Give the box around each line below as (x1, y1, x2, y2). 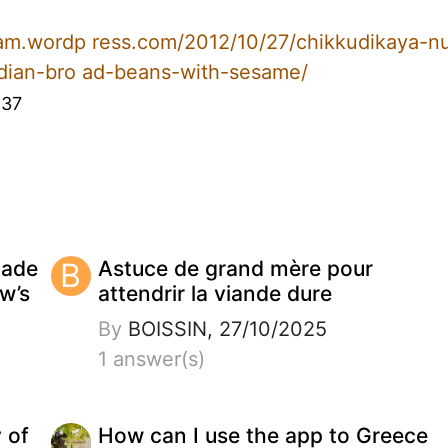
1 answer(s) (97, 346, 205, 371)
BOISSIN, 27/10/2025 (121, 316, 327, 341)
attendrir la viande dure (97, 280, 332, 306)
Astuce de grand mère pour (97, 255, 373, 281)
